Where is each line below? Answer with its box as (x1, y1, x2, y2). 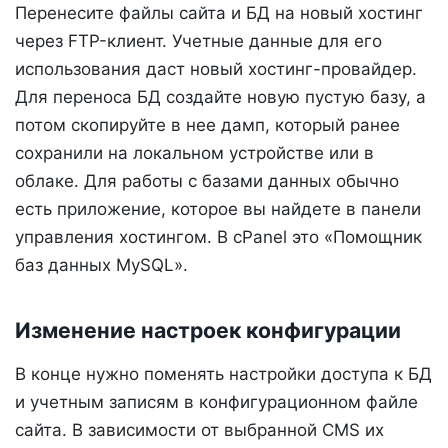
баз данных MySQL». (15, 255, 193, 276)
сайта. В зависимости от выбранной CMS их (15, 419, 384, 440)
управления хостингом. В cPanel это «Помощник (15, 227, 422, 248)
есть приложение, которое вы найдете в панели (15, 199, 421, 220)
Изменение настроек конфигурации (15, 317, 401, 344)
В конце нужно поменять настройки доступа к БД (15, 363, 432, 384)
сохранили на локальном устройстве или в (15, 143, 374, 164)
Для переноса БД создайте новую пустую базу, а (15, 87, 426, 108)
